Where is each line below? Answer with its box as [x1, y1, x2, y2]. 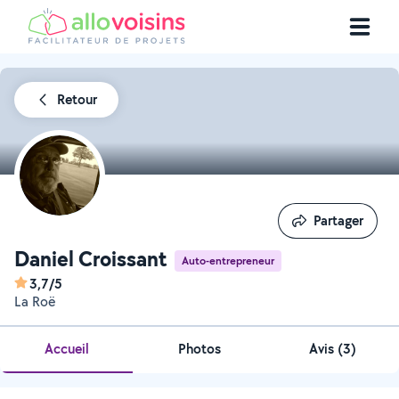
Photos [177, 339, 221, 358]
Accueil [44, 339, 89, 358]
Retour [57, 90, 97, 109]
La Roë [14, 292, 56, 311]
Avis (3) [308, 339, 356, 358]
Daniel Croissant [14, 244, 167, 273]
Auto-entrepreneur [182, 252, 274, 268]
